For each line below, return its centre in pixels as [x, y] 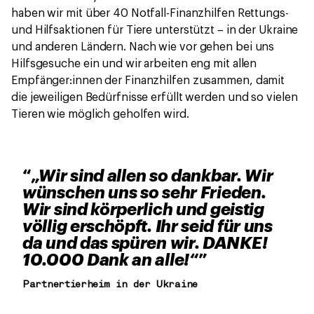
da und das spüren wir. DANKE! [145, 244]
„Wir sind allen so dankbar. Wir [152, 176]
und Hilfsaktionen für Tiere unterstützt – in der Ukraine [155, 30]
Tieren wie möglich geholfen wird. [100, 115]
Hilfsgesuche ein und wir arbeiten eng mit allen [134, 64]
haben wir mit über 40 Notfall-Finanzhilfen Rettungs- [150, 14]
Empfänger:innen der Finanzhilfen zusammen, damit [148, 81]
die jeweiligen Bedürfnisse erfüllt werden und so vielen [155, 98]
